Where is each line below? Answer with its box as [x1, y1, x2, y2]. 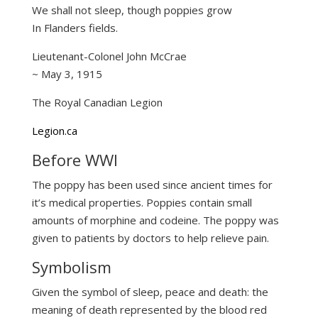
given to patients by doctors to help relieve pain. [31, 231, 269, 246]
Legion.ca [31, 124, 77, 138]
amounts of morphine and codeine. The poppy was [31, 213, 279, 228]
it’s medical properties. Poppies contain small [31, 195, 252, 210]
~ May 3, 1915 [31, 67, 102, 82]
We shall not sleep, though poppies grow [31, 3, 232, 18]
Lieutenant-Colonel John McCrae [31, 49, 187, 64]
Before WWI [31, 149, 118, 171]
